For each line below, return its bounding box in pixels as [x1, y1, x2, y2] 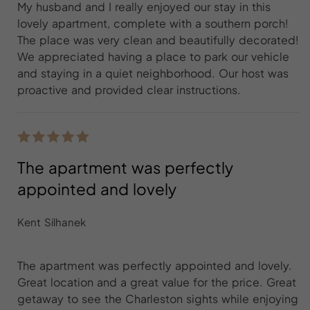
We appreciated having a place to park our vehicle [17, 49, 289, 64]
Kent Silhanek [17, 215, 86, 228]
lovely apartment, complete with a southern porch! [17, 16, 289, 31]
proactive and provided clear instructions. [17, 82, 241, 98]
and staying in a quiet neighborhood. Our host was [17, 66, 289, 81]
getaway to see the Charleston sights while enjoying [17, 291, 298, 306]
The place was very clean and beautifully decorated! [17, 33, 299, 48]
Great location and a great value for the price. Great [17, 274, 296, 289]
